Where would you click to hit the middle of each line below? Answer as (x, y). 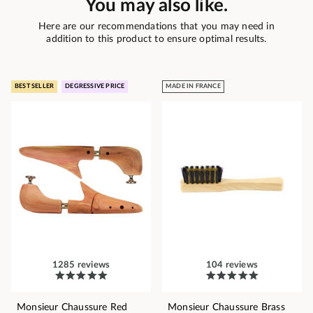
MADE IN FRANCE (193, 87)
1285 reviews (81, 265)
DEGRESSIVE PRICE (95, 87)
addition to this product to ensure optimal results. (156, 39)
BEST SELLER (35, 87)
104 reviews (232, 265)
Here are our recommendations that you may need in (156, 27)
